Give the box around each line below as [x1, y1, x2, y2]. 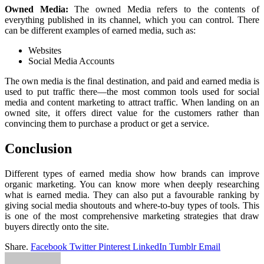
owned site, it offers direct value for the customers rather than [5, 107, 259, 118]
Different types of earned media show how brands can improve [5, 168, 259, 179]
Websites [28, 45, 61, 55]
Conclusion [5, 140, 72, 156]
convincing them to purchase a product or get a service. [5, 118, 209, 128]
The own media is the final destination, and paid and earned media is [5, 75, 259, 86]
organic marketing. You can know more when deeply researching [5, 179, 259, 189]
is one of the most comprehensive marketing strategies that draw [5, 210, 259, 221]
